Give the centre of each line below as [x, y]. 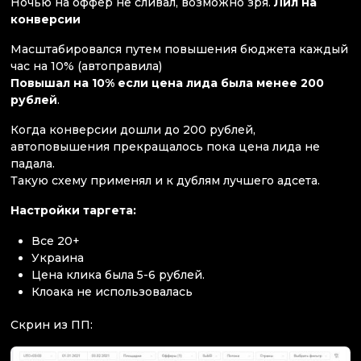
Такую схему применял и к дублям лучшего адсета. [165, 181]
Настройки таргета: [73, 211]
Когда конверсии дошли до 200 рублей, [133, 130]
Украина [58, 257]
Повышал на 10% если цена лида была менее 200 [167, 83]
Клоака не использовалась [112, 291]
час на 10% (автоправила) [86, 66]
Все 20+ [56, 241]
